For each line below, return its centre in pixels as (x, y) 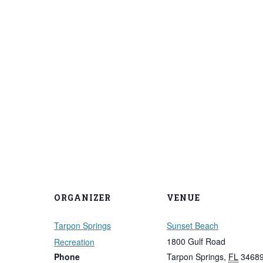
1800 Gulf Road (196, 241)
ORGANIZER (82, 197)
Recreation (74, 242)
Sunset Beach (193, 225)
